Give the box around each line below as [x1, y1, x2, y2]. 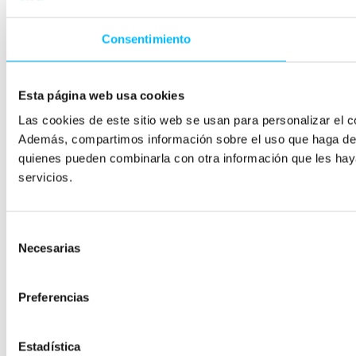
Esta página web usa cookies [18, 88, 184, 102]
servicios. [18, 170, 72, 184]
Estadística [18, 339, 81, 354]
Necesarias [18, 241, 80, 255]
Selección [6, 225, 57, 239]
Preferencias [18, 290, 90, 304]
